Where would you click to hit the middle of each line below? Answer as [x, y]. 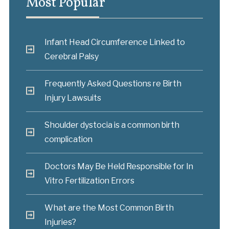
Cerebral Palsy [71, 57]
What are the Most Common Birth [109, 208]
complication [68, 140]
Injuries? [60, 222]
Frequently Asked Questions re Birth [113, 84]
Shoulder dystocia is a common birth [112, 125]
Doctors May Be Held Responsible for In [119, 167]
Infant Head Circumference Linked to [114, 42]
